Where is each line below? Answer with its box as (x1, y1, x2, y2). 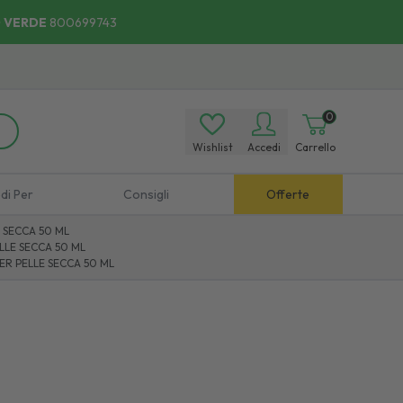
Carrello (294, 139, 336, 154)
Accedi (246, 139, 281, 154)
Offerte (266, 186, 310, 202)
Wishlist (192, 139, 233, 154)
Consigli (122, 186, 169, 202)
